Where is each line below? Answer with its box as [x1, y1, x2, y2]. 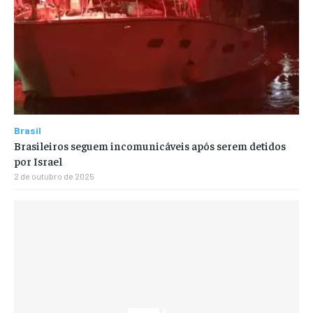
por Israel [14, 154, 62, 168]
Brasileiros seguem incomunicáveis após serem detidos [14, 138, 286, 153]
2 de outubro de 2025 [14, 171, 94, 182]
